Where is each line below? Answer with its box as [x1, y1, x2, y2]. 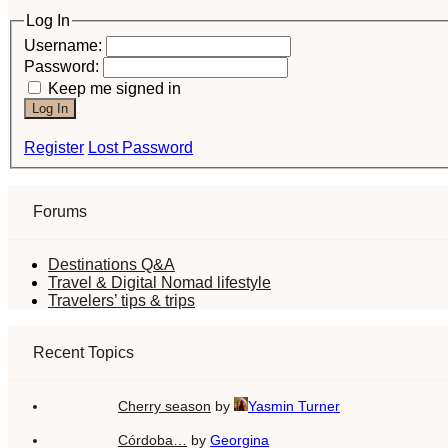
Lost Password [88, 138, 193, 156]
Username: [24, 36, 106, 54]
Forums [33, 202, 87, 220]
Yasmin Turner [248, 397, 340, 414]
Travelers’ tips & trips [48, 291, 195, 309]
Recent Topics [33, 343, 134, 361]
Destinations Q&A [48, 255, 175, 273]
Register [24, 138, 84, 156]
